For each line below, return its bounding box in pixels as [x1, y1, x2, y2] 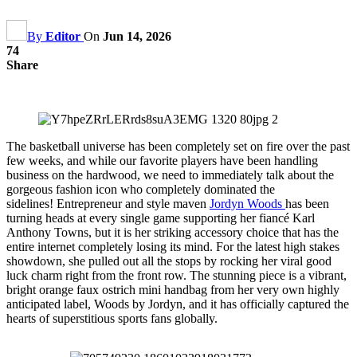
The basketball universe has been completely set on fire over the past [6, 139, 350, 153]
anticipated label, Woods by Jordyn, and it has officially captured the [6, 296, 349, 311]
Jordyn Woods [210, 196, 285, 210]
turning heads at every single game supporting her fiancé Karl [6, 210, 315, 225]
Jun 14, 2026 [103, 29, 171, 43]
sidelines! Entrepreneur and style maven [6, 196, 210, 210]
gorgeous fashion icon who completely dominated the [6, 182, 275, 196]
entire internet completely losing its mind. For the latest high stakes [6, 239, 339, 253]
